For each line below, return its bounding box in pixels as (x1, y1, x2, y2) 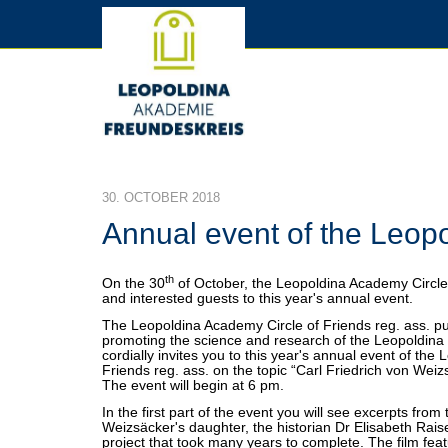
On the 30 (102, 275, 165, 291)
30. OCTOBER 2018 (102, 190, 220, 205)
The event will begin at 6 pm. (102, 377, 284, 393)
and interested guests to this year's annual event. (102, 290, 413, 306)
